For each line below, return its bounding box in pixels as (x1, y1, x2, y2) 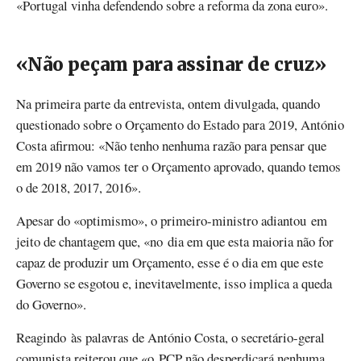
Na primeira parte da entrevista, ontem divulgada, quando (16, 94, 320, 114)
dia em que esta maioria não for (163, 232, 334, 251)
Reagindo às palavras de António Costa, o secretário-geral (16, 328, 325, 347)
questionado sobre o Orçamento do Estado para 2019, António (16, 115, 344, 135)
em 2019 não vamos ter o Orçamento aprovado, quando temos (16, 157, 341, 176)
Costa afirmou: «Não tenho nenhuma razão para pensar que (16, 136, 326, 156)
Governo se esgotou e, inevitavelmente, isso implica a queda (16, 274, 332, 293)
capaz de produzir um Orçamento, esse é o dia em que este (16, 253, 323, 272)
